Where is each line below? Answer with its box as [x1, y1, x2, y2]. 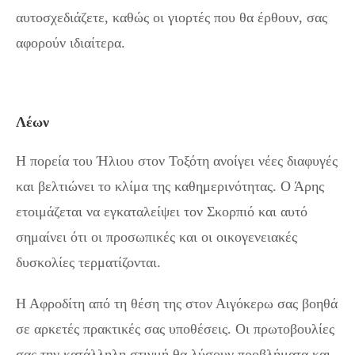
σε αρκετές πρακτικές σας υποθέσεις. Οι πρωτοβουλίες [16, 320, 334, 337]
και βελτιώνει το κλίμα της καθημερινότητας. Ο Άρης [16, 177, 324, 194]
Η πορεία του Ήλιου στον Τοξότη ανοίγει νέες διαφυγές [16, 152, 338, 169]
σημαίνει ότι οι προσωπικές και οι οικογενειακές [16, 228, 297, 245]
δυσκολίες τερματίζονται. [16, 254, 161, 270]
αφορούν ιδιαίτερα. [16, 34, 125, 51]
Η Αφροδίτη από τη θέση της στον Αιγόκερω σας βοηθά [16, 295, 338, 311]
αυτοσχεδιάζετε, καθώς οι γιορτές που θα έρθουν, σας [16, 9, 327, 25]
